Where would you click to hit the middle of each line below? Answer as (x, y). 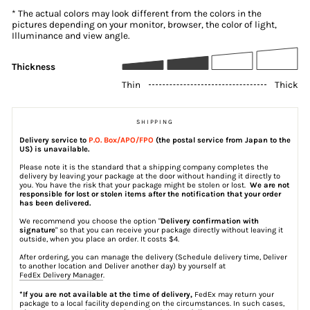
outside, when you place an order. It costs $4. (99, 239)
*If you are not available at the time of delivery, (106, 294)
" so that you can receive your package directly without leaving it (169, 230)
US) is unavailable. (54, 149)
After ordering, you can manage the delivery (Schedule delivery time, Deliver (153, 257)
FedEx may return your (233, 294)
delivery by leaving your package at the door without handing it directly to (150, 176)
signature (37, 230)
